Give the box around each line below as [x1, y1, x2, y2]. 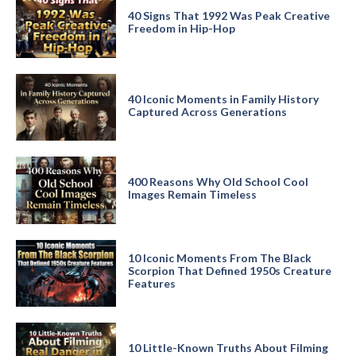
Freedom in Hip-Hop [127, 21, 235, 36]
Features [127, 277, 176, 291]
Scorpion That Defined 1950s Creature [127, 264, 331, 278]
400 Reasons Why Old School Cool [127, 174, 308, 188]
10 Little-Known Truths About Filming [127, 340, 328, 354]
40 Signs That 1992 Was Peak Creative [127, 9, 330, 23]
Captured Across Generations [127, 104, 287, 118]
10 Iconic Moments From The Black [127, 251, 311, 265]
